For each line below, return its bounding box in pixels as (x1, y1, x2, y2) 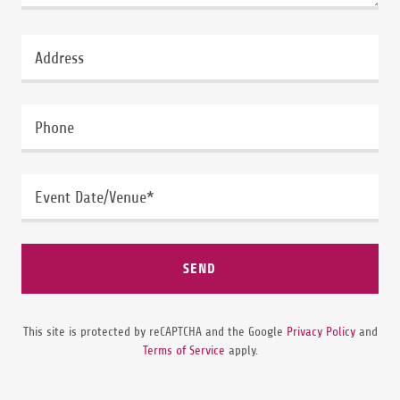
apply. (224, 343, 258, 357)
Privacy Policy (286, 324, 355, 338)
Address (35, 49, 84, 68)
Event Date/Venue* (35, 188, 154, 207)
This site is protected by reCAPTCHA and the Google (22, 324, 287, 338)
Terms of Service (142, 343, 225, 357)
